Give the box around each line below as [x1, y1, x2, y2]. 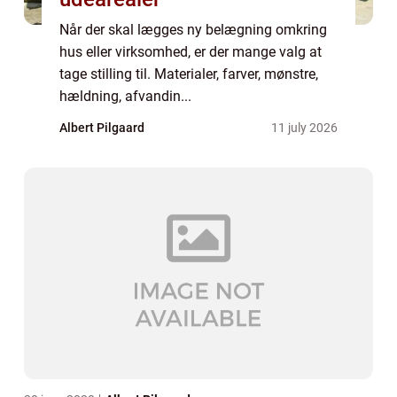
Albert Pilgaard [59, 121, 144, 135]
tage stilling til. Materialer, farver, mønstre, [59, 66, 318, 82]
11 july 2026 [271, 121, 338, 135]
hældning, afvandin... [59, 88, 191, 105]
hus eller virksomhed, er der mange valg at [59, 43, 322, 60]
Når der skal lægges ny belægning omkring [59, 21, 327, 38]
